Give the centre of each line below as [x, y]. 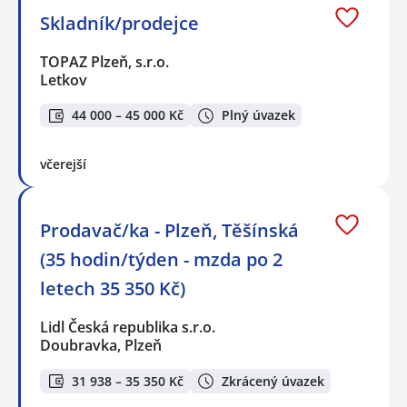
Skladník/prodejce [119, 23]
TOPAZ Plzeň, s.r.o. [105, 61]
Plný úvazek [258, 115]
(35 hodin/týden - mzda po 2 [161, 260]
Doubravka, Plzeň [101, 346]
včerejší [63, 164]
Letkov [64, 79]
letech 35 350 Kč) [113, 289]
